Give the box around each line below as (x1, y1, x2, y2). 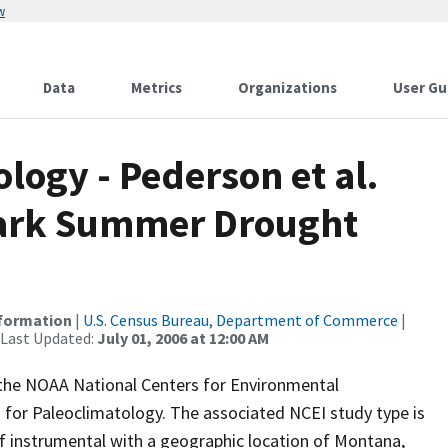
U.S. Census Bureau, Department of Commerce (83, 310, 398, 330)
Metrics (131, 78, 182, 97)
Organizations (238, 78, 337, 97)
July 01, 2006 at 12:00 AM (97, 328, 269, 348)
